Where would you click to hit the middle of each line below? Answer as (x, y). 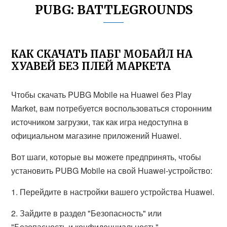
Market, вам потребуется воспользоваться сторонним (112, 108)
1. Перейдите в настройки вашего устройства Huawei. (113, 192)
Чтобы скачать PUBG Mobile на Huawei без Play (102, 94)
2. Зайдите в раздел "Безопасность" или (87, 213)
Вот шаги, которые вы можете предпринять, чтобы (106, 157)
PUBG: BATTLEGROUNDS (113, 10)
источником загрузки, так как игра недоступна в (100, 122)
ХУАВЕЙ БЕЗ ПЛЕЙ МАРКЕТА (91, 66)
